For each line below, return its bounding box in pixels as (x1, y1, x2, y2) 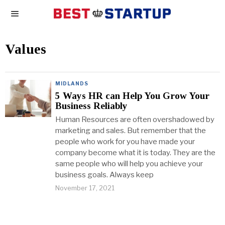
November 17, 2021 (55, 184, 115, 192)
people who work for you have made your (55, 137, 195, 146)
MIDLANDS (55, 80, 88, 86)
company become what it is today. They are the (55, 148, 215, 157)
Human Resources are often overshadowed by (55, 115, 214, 124)
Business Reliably (55, 100, 128, 111)
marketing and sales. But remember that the (55, 126, 206, 135)
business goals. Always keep (55, 170, 154, 179)
